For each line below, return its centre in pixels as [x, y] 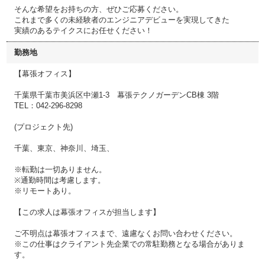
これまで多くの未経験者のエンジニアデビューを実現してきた [122, 20]
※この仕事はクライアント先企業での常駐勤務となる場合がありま [130, 244]
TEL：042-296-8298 [48, 106]
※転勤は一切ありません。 [60, 169]
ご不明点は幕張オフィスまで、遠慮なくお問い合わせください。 [126, 233]
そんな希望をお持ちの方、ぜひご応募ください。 [99, 9]
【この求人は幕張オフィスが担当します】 [87, 212]
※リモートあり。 [45, 191]
